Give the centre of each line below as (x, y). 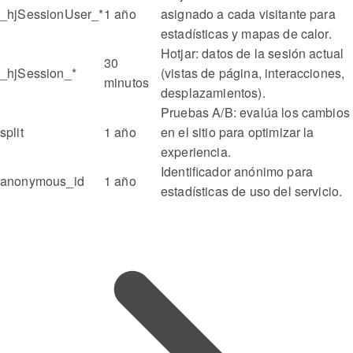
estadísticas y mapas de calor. (246, 34)
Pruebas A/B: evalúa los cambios (255, 113)
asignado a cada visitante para (248, 14)
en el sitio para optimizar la (238, 132)
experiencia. (196, 152)
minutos (127, 83)
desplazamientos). (213, 93)
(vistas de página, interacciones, (253, 73)
